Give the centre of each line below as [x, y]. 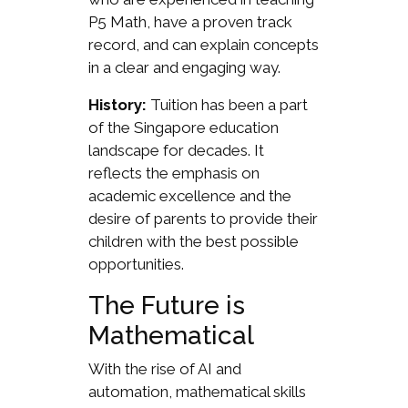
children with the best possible [193, 242]
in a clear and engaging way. [184, 68]
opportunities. [136, 265]
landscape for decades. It [176, 151]
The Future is [166, 306]
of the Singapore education [183, 128]
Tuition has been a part [227, 105]
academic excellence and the [189, 196]
